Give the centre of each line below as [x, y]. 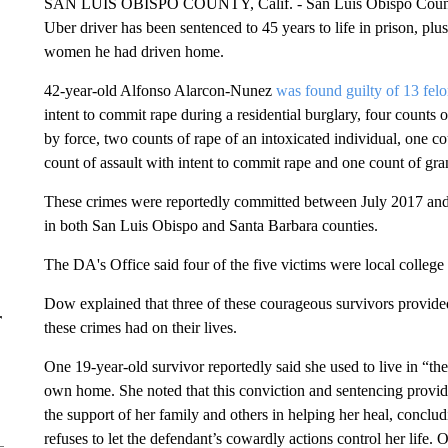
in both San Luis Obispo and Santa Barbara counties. [210, 225]
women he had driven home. [133, 51]
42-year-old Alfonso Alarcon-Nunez [159, 90]
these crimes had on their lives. [142, 327]
